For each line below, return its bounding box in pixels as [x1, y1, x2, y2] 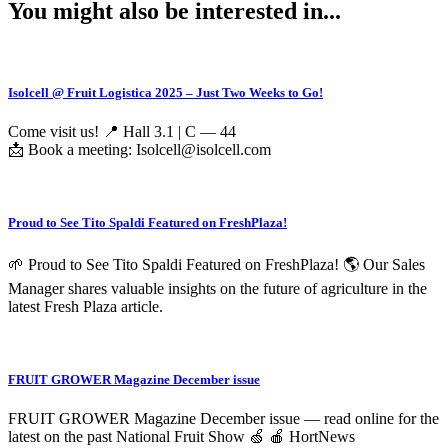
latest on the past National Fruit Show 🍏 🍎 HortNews [8, 428, 355, 446]
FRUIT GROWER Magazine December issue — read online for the [8, 410, 439, 428]
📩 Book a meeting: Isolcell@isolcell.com [8, 140, 271, 158]
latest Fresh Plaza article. [8, 298, 163, 316]
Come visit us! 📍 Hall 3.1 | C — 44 [8, 122, 236, 140]
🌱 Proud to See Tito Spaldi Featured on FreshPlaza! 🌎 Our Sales [8, 256, 425, 274]
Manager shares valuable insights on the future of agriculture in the [8, 280, 427, 298]
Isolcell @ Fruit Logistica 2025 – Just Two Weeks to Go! [8, 84, 323, 100]
